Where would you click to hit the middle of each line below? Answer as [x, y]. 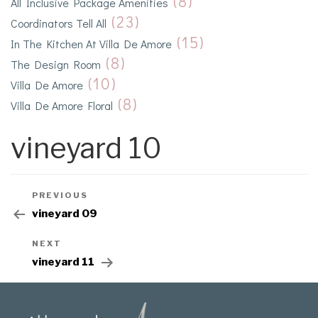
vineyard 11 [63, 262]
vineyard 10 [86, 148]
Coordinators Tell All [59, 23]
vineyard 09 [65, 214]
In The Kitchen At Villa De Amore [91, 44]
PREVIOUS [60, 196]
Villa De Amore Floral [62, 106]
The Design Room [56, 65]
